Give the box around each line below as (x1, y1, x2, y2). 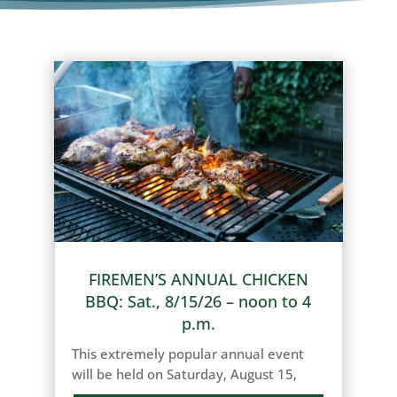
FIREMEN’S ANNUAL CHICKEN (88, 268, 308, 290)
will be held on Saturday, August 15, (72, 364, 298, 383)
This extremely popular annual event (72, 344, 305, 362)
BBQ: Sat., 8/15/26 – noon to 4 (85, 290, 312, 312)
